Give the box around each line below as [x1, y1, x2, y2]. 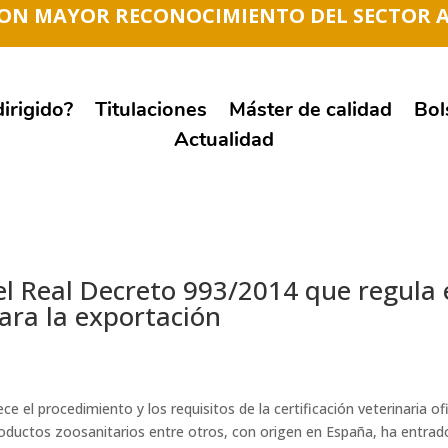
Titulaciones [95, 95, 208, 123]
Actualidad [173, 125, 274, 153]
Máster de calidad [229, 95, 393, 123]
